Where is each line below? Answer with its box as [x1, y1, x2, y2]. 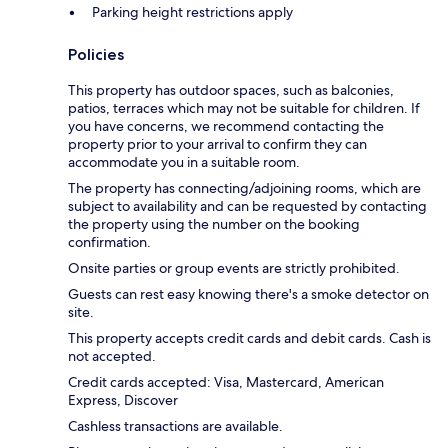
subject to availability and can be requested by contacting [68, 197, 427, 216]
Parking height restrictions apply [92, 3, 293, 22]
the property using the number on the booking [68, 215, 360, 234]
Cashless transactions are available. [68, 417, 283, 436]
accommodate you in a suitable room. [68, 153, 300, 172]
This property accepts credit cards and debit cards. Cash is [68, 329, 431, 348]
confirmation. [68, 233, 151, 252]
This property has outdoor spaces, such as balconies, [68, 81, 394, 100]
